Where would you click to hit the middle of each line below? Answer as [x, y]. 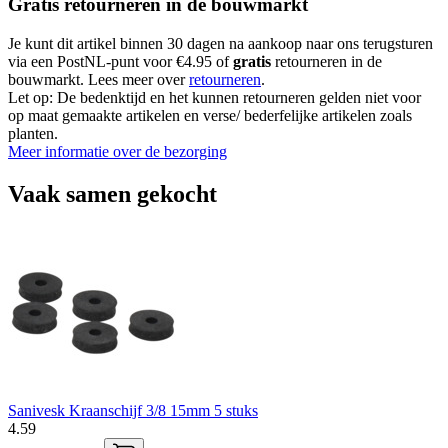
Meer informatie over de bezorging [117, 151]
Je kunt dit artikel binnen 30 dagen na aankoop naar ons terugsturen [220, 43]
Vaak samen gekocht [112, 193]
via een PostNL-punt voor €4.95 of [120, 61]
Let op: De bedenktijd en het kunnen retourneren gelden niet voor [214, 97]
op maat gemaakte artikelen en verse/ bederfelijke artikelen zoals [210, 115]
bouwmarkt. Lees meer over [98, 79]
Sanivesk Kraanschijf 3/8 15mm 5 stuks [133, 410]
